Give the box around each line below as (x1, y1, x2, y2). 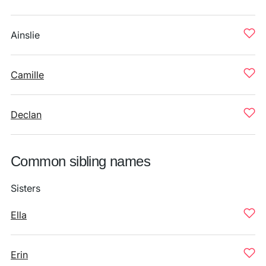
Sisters (11, 182, 40, 194)
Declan (11, 109, 42, 121)
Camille (11, 69, 44, 81)
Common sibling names (11, 153, 150, 169)
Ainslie (11, 29, 40, 41)
